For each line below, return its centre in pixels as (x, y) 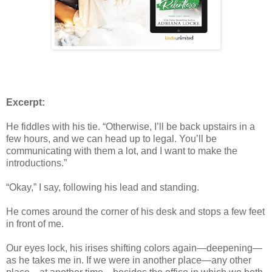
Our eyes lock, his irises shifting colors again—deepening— (134, 248)
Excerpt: (25, 102)
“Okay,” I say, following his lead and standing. (103, 187)
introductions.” (36, 163)
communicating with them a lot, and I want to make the (122, 151)
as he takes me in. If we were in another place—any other (129, 260)
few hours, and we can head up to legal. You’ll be (111, 138)
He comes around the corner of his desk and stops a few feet (135, 211)
